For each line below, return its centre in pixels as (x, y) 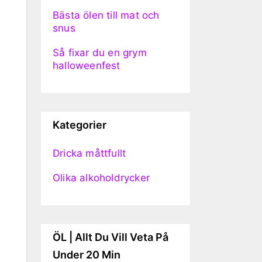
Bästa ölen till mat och (106, 15)
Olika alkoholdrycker (101, 178)
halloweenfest (87, 66)
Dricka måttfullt (89, 154)
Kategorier (80, 125)
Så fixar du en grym (100, 53)
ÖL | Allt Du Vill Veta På (111, 237)
